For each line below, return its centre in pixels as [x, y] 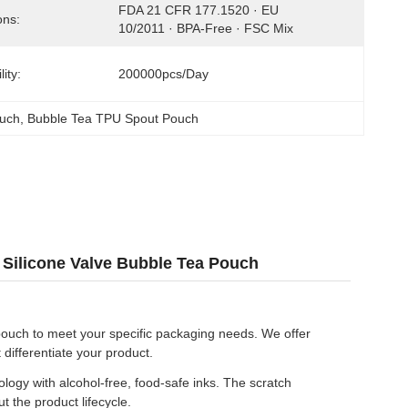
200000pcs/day [163, 74]
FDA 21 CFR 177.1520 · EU [199, 10]
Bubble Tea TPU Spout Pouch [113, 118]
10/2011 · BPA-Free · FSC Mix [206, 28]
